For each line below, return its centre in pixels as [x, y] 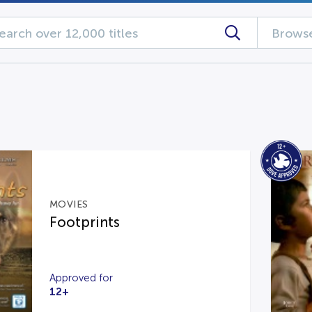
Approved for [81, 278]
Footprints [84, 222]
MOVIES [69, 204]
